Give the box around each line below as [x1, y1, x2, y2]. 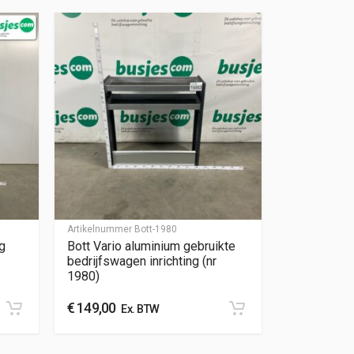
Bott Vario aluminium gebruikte [66, 239, 235, 254]
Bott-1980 [134, 224, 177, 235]
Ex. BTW [115, 303, 160, 317]
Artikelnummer [66, 224, 134, 235]
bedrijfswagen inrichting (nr [66, 254, 217, 269]
